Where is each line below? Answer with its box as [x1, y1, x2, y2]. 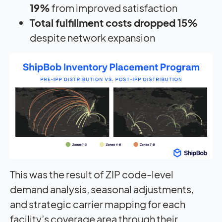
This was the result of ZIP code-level [10, 167, 173, 180]
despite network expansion [30, 31, 157, 44]
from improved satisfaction [50, 1, 179, 14]
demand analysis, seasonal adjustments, [10, 182, 194, 195]
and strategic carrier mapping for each [10, 197, 185, 210]
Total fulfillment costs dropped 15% [30, 16, 198, 29]
